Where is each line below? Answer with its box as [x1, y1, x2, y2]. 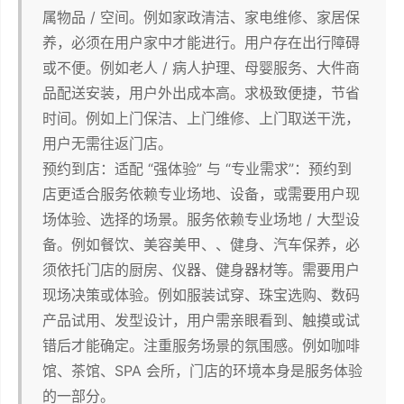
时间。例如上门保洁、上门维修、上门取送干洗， [42, 109, 360, 127]
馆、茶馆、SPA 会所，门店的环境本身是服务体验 [42, 362, 363, 380]
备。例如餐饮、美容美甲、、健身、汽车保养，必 [42, 235, 360, 253]
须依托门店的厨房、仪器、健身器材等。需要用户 [42, 261, 360, 279]
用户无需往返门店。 [42, 134, 172, 152]
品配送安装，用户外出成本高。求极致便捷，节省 [42, 84, 360, 102]
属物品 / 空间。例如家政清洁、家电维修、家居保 [42, 8, 360, 26]
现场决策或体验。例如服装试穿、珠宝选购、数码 [42, 286, 360, 304]
